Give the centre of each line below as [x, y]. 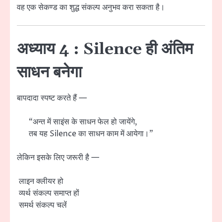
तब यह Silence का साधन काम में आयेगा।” [91, 134]
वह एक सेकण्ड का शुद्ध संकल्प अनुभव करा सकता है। [91, 7]
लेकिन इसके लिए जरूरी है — [58, 158]
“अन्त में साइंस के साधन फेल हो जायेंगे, [83, 122]
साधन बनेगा [49, 72]
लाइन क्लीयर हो [40, 182]
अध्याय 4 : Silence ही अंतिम [105, 49]
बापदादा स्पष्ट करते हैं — [52, 98]
